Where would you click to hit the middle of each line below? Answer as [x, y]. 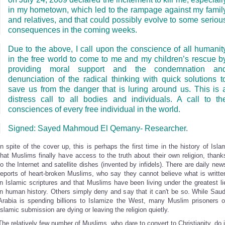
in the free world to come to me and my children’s [98, 59]
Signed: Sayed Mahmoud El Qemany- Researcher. [98, 128]
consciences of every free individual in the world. [94, 109]
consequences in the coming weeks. [73, 30]
